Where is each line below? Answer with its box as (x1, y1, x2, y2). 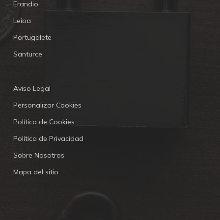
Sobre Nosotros (13, 151, 64, 160)
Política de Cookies (13, 117, 75, 127)
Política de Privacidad (13, 134, 83, 143)
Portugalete (13, 33, 52, 42)
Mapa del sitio (13, 167, 58, 177)
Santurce (13, 50, 42, 59)
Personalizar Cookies (13, 101, 82, 110)
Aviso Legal (13, 84, 51, 93)
